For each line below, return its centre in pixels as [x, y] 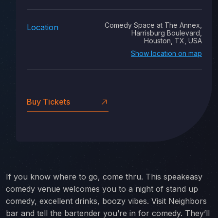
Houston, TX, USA [173, 41]
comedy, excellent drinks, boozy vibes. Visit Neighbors [106, 201]
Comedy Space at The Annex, [153, 25]
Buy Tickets [48, 102]
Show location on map [166, 53]
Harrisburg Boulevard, [167, 33]
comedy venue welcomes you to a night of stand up [102, 189]
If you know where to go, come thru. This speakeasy [104, 177]
